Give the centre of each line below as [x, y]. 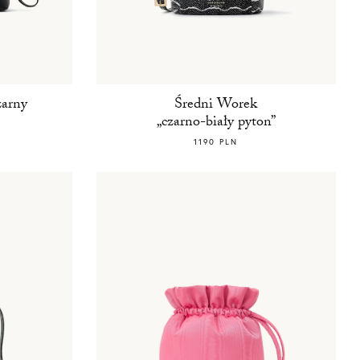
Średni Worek [216, 106]
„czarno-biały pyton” [216, 124]
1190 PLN [216, 142]
